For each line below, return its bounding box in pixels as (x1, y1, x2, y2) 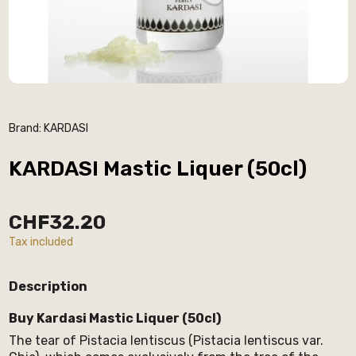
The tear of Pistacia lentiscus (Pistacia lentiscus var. (8, 332, 323, 348)
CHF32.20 (8, 210, 106, 234)
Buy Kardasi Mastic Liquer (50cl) (8, 310, 221, 326)
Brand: (8, 121, 41, 135)
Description (8, 278, 87, 294)
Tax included (8, 234, 73, 249)
